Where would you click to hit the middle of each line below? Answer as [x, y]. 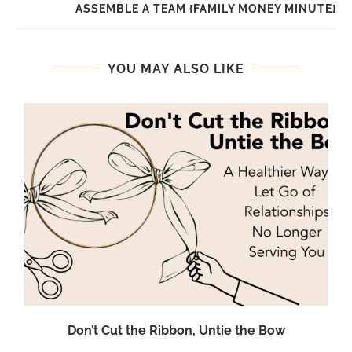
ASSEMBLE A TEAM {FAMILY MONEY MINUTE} [206, 8]
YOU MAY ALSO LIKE [176, 68]
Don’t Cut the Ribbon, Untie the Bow [176, 331]
